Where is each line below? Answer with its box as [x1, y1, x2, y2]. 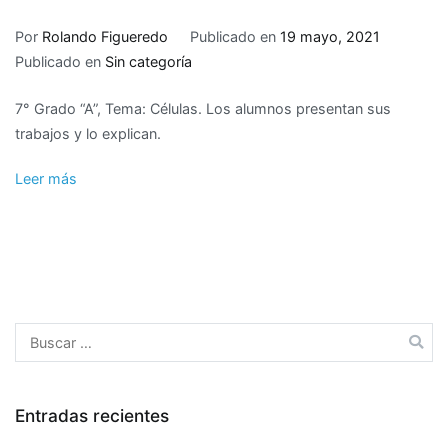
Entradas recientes [15, 405, 169, 427]
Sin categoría [105, 52, 192, 70]
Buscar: [14, 325, 64, 343]
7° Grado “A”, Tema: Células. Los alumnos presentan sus [15, 99, 391, 117]
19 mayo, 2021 [279, 27, 380, 45]
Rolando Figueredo [42, 27, 168, 45]
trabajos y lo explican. [15, 124, 161, 142]
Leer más [15, 169, 77, 187]
